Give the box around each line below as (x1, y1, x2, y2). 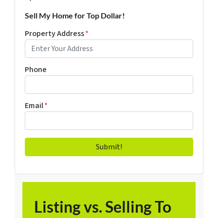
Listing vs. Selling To (34, 197, 171, 216)
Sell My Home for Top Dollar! (25, 10, 125, 20)
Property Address (25, 28, 84, 39)
